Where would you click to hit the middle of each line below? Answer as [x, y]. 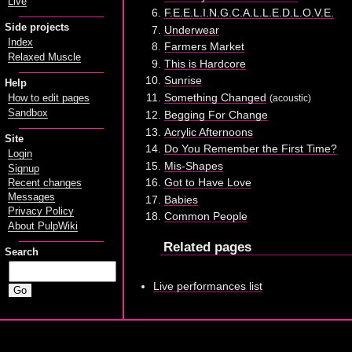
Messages [31, 198]
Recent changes [44, 183]
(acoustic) [290, 97]
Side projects [37, 27]
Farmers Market [204, 47]
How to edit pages [48, 99]
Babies [181, 199]
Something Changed [215, 97]
